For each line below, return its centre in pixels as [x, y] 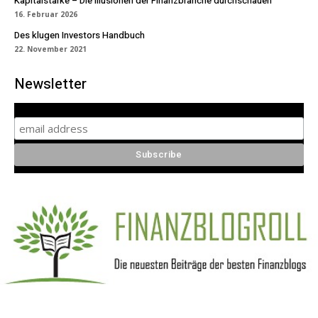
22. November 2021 [50, 49]
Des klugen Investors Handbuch [79, 35]
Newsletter [50, 84]
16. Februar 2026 [46, 14]
